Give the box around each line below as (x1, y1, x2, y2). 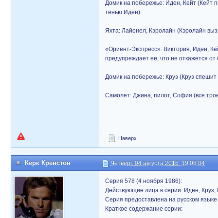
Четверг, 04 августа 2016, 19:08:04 (110, 160, 205, 166)
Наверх (117, 135, 137, 141)
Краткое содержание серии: (105, 205, 182, 212)
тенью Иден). (105, 9, 142, 16)
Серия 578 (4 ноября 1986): (105, 178, 182, 184)
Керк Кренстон (25, 159, 71, 166)
